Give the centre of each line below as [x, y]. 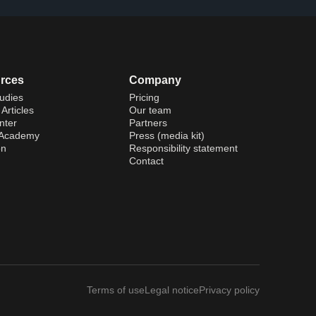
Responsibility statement [184, 148]
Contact [147, 160]
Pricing [145, 97]
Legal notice [172, 290]
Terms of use [116, 290]
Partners [148, 122]
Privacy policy [229, 290]
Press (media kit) [167, 135]
